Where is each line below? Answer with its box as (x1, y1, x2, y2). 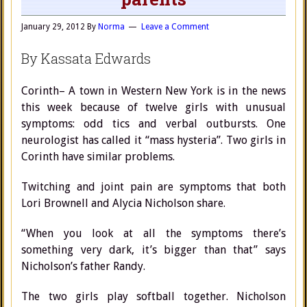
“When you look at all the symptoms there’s (21, 227, 286, 240)
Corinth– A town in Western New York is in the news (21, 84, 286, 97)
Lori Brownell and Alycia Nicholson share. (21, 197, 225, 210)
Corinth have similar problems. (21, 150, 175, 163)
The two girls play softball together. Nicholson (21, 290, 286, 303)
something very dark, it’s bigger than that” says (21, 243, 286, 256)
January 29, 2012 (21, 22, 85, 32)
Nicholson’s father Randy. (21, 260, 145, 273)
